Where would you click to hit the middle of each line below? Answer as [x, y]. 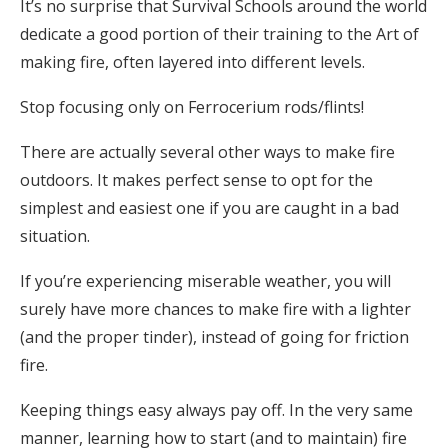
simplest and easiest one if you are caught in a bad [209, 208]
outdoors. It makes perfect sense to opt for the [196, 180]
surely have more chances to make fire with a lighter [215, 309]
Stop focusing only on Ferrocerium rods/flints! [192, 107]
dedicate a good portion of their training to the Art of [219, 34]
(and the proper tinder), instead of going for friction [214, 337]
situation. [55, 236]
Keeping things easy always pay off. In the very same [216, 410]
